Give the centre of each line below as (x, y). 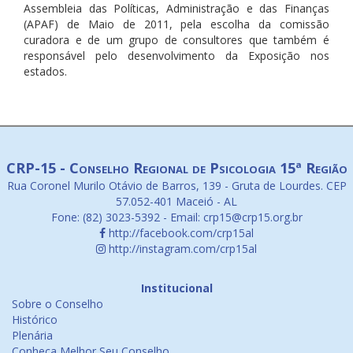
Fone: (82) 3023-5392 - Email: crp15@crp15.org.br (176, 217)
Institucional (176, 288)
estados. (45, 71)
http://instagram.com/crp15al (181, 249)
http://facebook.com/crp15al (180, 233)
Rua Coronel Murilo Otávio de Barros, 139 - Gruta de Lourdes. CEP (176, 186)
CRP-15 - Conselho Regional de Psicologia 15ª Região (176, 168)
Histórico (35, 320)
